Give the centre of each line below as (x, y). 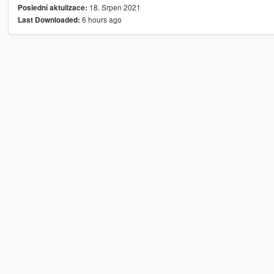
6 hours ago (101, 20)
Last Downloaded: (49, 20)
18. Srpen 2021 (114, 7)
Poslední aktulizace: (52, 8)
